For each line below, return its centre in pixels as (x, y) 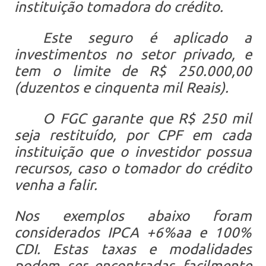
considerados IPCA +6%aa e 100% (133, 232)
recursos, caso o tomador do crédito (133, 168)
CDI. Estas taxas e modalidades (133, 249)
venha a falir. (56, 185)
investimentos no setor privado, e (133, 54)
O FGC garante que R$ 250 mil (147, 118)
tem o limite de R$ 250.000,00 (133, 71)
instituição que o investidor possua (133, 151)
